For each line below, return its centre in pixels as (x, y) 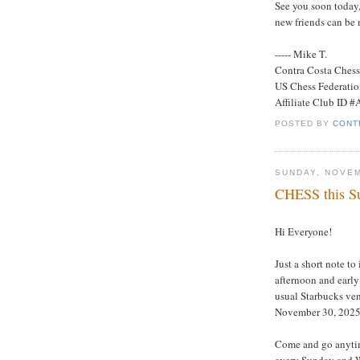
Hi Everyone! (303, 231)
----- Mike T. (301, 54)
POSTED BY (304, 123)
